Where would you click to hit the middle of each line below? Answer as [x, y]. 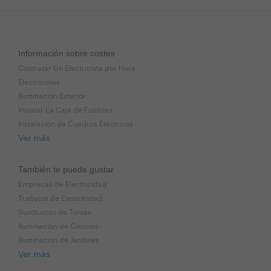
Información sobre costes [67, 54]
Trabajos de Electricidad [60, 199]
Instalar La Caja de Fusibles [65, 110]
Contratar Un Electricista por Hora [77, 69]
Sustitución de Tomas [55, 213]
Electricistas [39, 83]
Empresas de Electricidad [63, 185]
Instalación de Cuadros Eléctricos [76, 124]
